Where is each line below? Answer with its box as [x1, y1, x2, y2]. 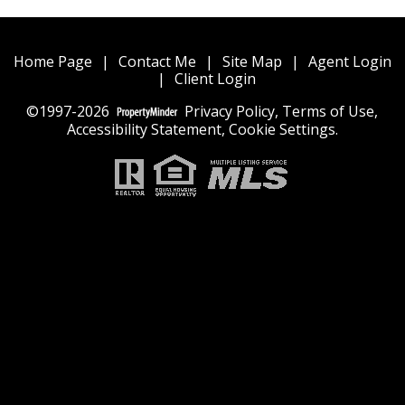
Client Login [174, 68, 257, 89]
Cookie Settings [228, 119, 335, 140]
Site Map [221, 51, 282, 71]
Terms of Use [282, 100, 375, 121]
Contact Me [118, 51, 196, 71]
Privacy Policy [184, 100, 276, 121]
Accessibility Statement [66, 119, 221, 140]
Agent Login [307, 51, 391, 71]
